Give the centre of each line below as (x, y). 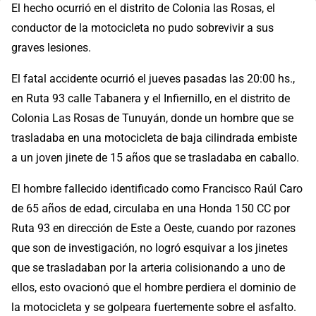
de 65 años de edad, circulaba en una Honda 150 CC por (151, 209)
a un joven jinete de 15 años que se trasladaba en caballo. (155, 158)
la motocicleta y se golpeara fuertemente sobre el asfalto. (154, 308)
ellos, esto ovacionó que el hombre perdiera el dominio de (153, 288)
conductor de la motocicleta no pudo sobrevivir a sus (142, 28)
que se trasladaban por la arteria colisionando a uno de (148, 268)
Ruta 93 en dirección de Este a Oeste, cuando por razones (153, 229)
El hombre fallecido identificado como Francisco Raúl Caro (157, 189)
